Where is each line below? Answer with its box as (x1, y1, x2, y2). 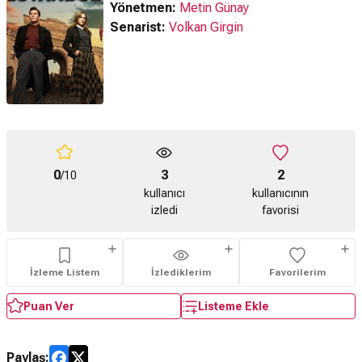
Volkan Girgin (169, 19, 243, 35)
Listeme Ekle (198, 299, 269, 313)
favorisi (262, 204, 300, 217)
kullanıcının (252, 187, 309, 200)
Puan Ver (23, 299, 74, 313)
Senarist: (110, 19, 166, 35)
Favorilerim (269, 267, 326, 279)
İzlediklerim (151, 267, 211, 279)
